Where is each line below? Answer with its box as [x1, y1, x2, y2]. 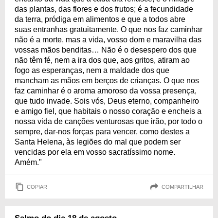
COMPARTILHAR [162, 183, 203, 190]
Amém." [15, 158, 42, 166]
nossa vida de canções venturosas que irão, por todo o [15, 117, 202, 126]
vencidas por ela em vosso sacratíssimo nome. [15, 148, 175, 156]
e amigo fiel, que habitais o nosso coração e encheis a [15, 107, 201, 115]
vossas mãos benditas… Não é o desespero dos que [15, 46, 197, 54]
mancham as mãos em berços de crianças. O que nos [15, 76, 199, 85]
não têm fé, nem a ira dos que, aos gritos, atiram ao [15, 56, 190, 64]
